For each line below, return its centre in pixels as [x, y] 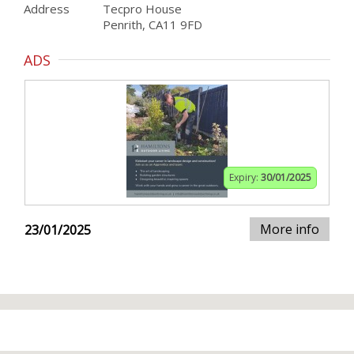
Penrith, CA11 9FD [153, 24]
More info [290, 229]
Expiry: [245, 177]
